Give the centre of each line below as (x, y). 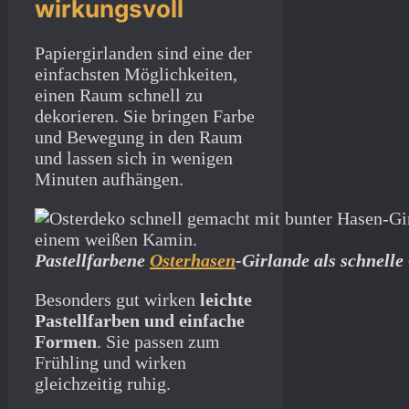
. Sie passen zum (158, 341)
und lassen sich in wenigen (134, 157)
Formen (66, 341)
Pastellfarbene (92, 260)
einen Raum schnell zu (119, 94)
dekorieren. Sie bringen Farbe (145, 115)
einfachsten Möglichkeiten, (136, 73)
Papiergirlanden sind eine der (143, 52)
